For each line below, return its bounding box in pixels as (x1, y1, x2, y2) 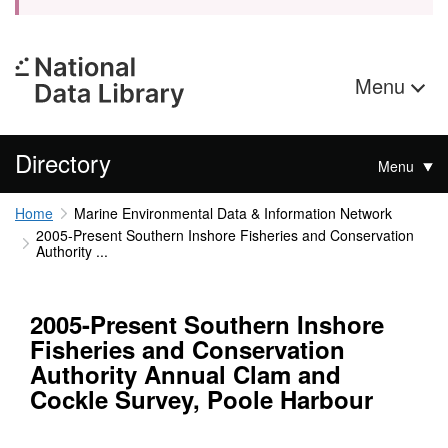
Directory (15, 145, 111, 180)
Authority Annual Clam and (30, 357, 341, 392)
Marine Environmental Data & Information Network (73, 203, 392, 223)
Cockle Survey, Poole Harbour (30, 382, 373, 417)
